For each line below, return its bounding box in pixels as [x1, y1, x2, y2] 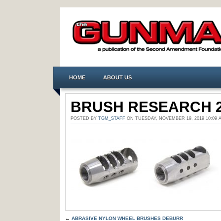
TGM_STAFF [98, 116, 125, 121]
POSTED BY [71, 116, 98, 121]
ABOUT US [103, 74, 132, 80]
